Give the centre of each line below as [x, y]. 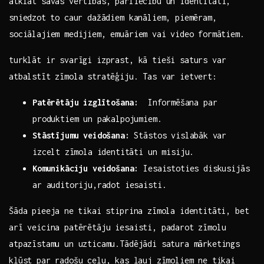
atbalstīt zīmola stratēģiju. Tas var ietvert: [113, 77]
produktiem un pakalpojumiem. [97, 119]
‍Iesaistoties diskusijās [194, 169]
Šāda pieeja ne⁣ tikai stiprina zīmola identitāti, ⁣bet [129, 211]
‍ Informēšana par [178, 103]
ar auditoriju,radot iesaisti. [100, 185]
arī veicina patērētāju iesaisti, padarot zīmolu [118, 227]
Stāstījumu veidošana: [81, 136]
